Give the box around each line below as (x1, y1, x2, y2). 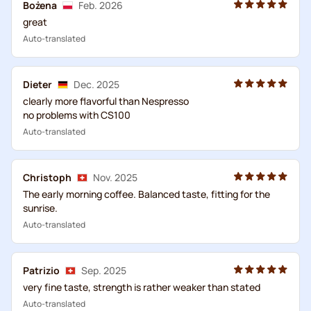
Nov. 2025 (93, 170, 137, 184)
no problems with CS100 (23, 108, 131, 121)
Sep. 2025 (81, 263, 126, 277)
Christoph (23, 170, 72, 184)
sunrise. (23, 201, 58, 215)
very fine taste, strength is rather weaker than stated (23, 280, 260, 294)
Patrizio (23, 263, 60, 277)
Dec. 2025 (74, 77, 119, 91)
